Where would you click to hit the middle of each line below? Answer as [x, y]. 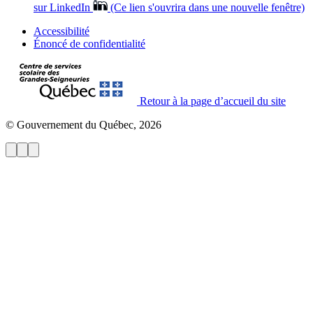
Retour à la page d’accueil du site [213, 101]
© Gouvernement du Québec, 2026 [83, 124]
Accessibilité [61, 31]
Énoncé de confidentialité [89, 43]
